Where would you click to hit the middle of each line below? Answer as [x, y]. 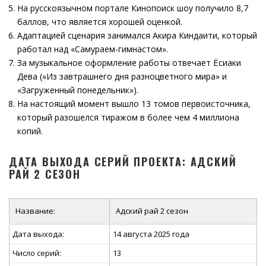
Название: [35, 211]
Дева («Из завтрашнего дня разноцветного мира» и [122, 76]
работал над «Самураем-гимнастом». [93, 49]
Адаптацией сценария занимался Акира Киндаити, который [137, 35]
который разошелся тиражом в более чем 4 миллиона [128, 117]
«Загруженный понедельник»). [78, 90]
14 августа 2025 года [151, 234]
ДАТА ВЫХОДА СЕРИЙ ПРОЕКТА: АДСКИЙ [123, 161]
